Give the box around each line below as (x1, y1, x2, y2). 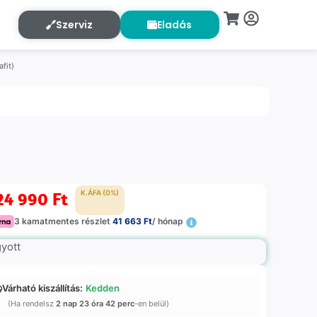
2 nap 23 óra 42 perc (56, 299, 135, 309)
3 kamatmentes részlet (14, 216, 113, 227)
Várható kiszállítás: (2, 282, 83, 294)
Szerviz (55, 18, 93, 32)
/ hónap (152, 216, 184, 227)
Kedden (86, 282, 120, 294)
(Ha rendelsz (8, 299, 57, 309)
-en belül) (134, 299, 170, 309)
